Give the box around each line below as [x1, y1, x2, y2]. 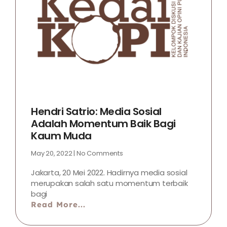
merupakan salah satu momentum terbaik [31, 177, 188, 188]
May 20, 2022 [31, 148, 74, 158]
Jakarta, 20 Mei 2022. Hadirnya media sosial [31, 167, 187, 178]
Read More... [31, 199, 86, 209]
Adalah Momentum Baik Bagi [31, 116, 176, 131]
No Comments [75, 148, 123, 158]
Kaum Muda [31, 128, 92, 143]
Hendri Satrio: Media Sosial [31, 104, 162, 119]
